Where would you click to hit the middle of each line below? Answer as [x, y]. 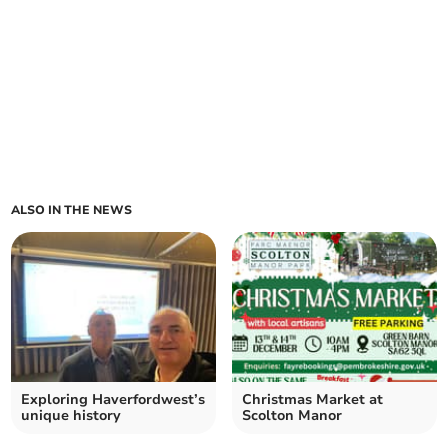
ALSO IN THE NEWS [72, 210]
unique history [71, 416]
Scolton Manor [292, 416]
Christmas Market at [312, 400]
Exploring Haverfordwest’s [113, 400]
